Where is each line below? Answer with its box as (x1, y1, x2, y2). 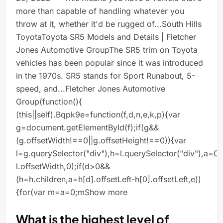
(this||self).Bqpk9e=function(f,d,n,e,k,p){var (16, 110, 180, 120)
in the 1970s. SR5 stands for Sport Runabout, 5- (16, 71, 195, 81)
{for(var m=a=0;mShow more (16, 187, 127, 198)
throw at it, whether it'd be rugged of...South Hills (16, 19, 202, 29)
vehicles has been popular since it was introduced (16, 58, 203, 68)
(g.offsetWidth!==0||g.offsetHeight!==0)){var (16, 135, 186, 146)
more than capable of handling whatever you (16, 6, 184, 16)
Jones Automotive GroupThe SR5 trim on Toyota (16, 45, 198, 55)
